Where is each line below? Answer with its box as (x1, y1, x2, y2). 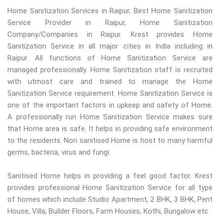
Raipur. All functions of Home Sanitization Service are (7, 54, 213, 63)
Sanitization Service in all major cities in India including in (7, 42, 213, 51)
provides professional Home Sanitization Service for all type (7, 183, 213, 192)
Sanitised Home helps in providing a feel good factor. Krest (7, 171, 213, 181)
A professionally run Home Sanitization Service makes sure (7, 112, 213, 122)
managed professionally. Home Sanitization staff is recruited (7, 65, 213, 75)
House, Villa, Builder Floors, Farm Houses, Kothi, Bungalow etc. (7, 207, 210, 216)
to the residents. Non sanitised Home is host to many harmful (7, 136, 213, 145)
